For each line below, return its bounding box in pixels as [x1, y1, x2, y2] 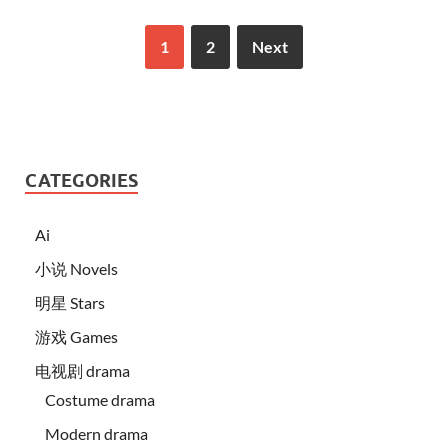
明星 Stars [35, 293, 105, 313]
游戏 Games [35, 327, 118, 347]
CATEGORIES [25, 170, 138, 192]
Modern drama [45, 424, 148, 444]
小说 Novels [35, 259, 118, 279]
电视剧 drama [35, 361, 130, 381]
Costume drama [45, 390, 155, 410]
